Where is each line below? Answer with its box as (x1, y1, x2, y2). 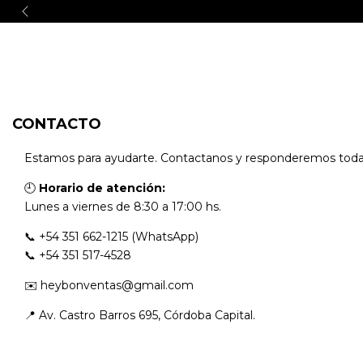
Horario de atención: (39, 181, 165, 195)
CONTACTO (12, 115, 101, 133)
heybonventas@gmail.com (41, 278, 194, 293)
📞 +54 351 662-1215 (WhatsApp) (24, 229, 199, 244)
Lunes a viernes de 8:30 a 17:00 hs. (24, 199, 221, 214)
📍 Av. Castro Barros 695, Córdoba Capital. (24, 308, 255, 322)
